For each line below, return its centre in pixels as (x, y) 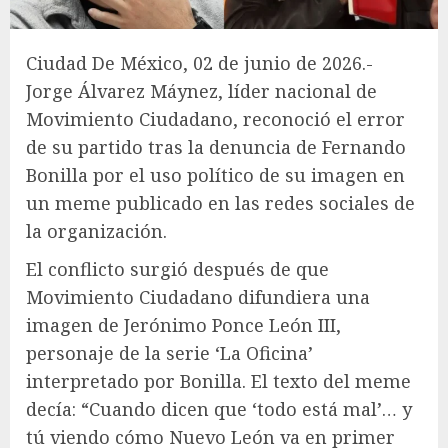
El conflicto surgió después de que (177, 268)
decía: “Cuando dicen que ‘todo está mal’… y (219, 408)
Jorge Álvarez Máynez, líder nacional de (201, 90)
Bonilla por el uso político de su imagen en (215, 174)
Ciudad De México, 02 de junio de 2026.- (199, 62)
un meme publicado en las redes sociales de (220, 202)
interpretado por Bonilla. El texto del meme (218, 380)
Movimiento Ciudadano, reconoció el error (215, 118)
